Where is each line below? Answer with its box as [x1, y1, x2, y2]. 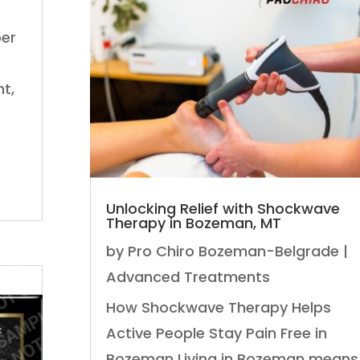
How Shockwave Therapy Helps [105, 297, 331, 318]
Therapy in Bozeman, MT [105, 213, 281, 234]
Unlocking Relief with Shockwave [105, 198, 340, 219]
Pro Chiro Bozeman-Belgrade [127, 241, 339, 262]
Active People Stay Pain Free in [105, 323, 327, 344]
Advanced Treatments [105, 267, 270, 288]
